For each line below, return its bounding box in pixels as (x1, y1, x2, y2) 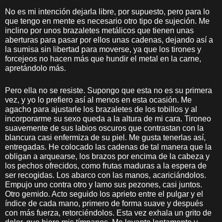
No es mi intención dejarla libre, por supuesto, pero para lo (5, 7, 210, 16)
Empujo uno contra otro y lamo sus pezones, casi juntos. (5, 180, 202, 189)
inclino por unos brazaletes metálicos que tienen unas (5, 26, 194, 35)
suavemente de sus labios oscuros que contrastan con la (5, 124, 204, 132)
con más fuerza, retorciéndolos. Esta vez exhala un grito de (5, 209, 212, 217)
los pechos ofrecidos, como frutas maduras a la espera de (5, 162, 207, 170)
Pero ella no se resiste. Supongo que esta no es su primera (5, 86, 212, 95)
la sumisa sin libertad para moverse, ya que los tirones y (5, 45, 201, 54)
